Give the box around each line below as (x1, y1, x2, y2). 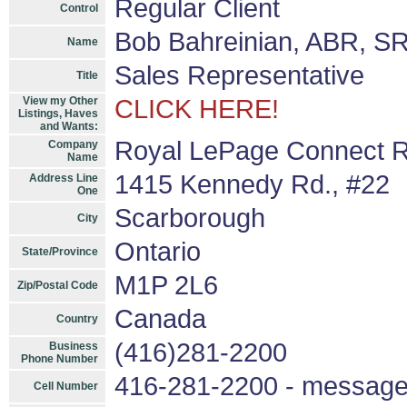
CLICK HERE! (114, 94, 279, 124)
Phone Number (21, 352, 98, 365)
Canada (114, 304, 206, 333)
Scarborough (114, 203, 265, 233)
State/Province (22, 245, 98, 258)
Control (60, 2, 98, 15)
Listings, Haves (18, 107, 98, 120)
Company (48, 138, 98, 151)
